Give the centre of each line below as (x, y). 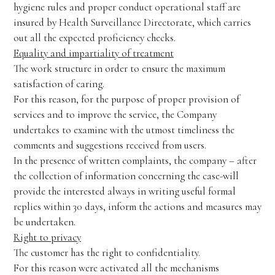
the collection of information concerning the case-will (126, 176)
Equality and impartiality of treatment (93, 53)
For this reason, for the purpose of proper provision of (126, 99)
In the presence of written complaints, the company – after (135, 161)
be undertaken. (44, 222)
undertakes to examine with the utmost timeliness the (124, 130)
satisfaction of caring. (59, 84)
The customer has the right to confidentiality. (107, 253)
